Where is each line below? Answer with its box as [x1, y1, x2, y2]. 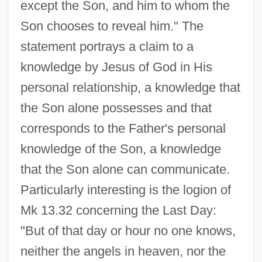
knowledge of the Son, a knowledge [20, 141, 221, 156]
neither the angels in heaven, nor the [20, 243, 226, 258]
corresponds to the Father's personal [20, 120, 226, 136]
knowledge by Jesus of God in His [20, 59, 212, 74]
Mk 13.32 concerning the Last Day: [20, 202, 216, 218]
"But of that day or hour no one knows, [20, 223, 236, 238]
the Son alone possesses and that [20, 100, 212, 115]
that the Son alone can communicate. [20, 161, 230, 177]
